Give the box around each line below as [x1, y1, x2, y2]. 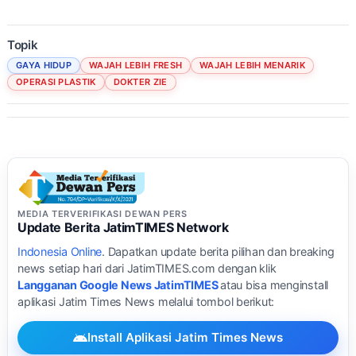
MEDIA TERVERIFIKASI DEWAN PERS [17, 207, 188, 219]
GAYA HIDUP [16, 59, 72, 71]
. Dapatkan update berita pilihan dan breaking [102, 244, 335, 258]
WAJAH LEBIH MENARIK [199, 59, 305, 71]
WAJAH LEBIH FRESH [89, 59, 183, 71]
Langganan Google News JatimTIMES [17, 277, 221, 292]
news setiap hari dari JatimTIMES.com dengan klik [17, 261, 277, 275]
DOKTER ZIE [113, 75, 168, 87]
